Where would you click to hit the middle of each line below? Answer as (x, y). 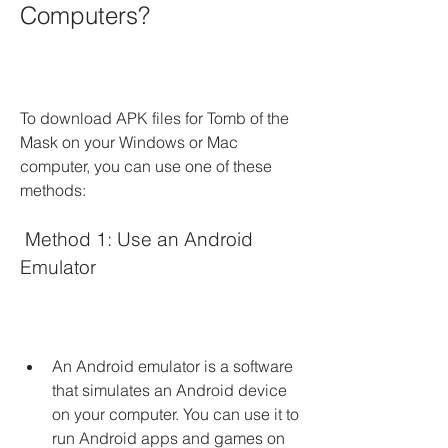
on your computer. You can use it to (175, 414)
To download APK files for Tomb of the (154, 118)
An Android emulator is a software (172, 366)
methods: (53, 190)
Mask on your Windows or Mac (129, 142)
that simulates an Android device (169, 390)
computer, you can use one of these (146, 166)
